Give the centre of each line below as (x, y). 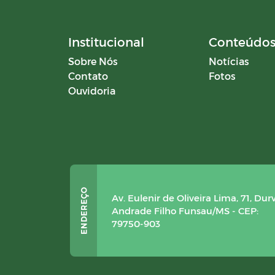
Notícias (229, 61)
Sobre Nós (93, 61)
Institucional (106, 42)
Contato (88, 76)
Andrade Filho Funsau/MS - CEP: (185, 210)
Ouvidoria (92, 91)
